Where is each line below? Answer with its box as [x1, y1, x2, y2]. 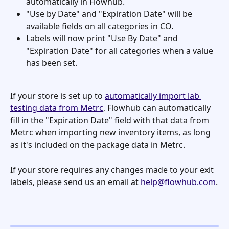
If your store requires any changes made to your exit [10, 164, 216, 175]
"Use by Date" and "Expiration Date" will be [26, 8, 194, 19]
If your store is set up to [10, 90, 105, 102]
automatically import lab [105, 90, 201, 102]
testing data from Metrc [10, 102, 103, 114]
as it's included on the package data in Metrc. [10, 139, 187, 151]
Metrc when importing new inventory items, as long [10, 127, 213, 139]
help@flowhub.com [141, 176, 216, 188]
